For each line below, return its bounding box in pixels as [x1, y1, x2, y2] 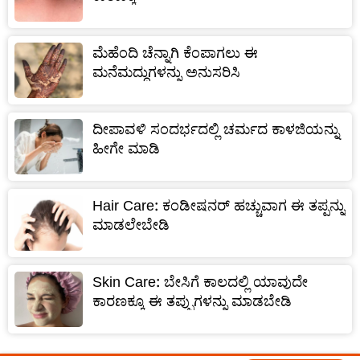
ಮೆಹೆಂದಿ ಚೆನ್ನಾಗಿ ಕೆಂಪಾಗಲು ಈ [92, 43, 258, 62]
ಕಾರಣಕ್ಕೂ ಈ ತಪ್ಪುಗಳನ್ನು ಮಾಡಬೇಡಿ [92, 291, 292, 310]
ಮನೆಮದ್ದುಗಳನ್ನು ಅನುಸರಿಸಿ [92, 62, 240, 81]
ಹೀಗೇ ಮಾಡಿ [92, 138, 160, 157]
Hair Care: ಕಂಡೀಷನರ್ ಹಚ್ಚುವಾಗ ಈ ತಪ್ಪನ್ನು [92, 195, 345, 215]
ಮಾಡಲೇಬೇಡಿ [92, 215, 170, 234]
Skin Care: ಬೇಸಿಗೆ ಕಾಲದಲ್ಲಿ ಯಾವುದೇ [92, 272, 308, 291]
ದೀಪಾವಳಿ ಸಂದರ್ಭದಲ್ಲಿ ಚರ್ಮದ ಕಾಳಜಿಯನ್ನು [92, 119, 339, 138]
